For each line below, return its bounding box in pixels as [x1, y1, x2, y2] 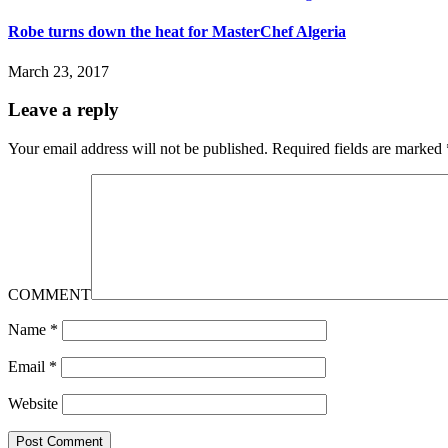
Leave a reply [8, 99, 119, 121]
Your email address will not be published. [8, 140, 268, 158]
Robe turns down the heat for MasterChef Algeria [8, 23, 346, 41]
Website [8, 395, 58, 413]
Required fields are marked [272, 140, 446, 158]
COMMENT [8, 286, 91, 304]
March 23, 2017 [8, 62, 109, 80]
